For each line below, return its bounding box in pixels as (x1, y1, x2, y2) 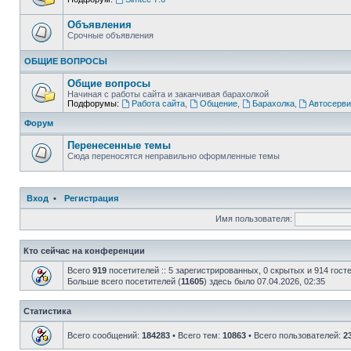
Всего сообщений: (67, 331, 139, 340)
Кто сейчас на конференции (24, 246, 145, 255)
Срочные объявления (67, 31, 154, 40)
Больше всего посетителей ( (67, 277, 181, 286)
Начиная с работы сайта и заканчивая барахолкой (67, 89, 269, 99)
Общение (199, 99, 237, 108)
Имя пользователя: (215, 213, 292, 223)
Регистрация (64, 194, 118, 203)
